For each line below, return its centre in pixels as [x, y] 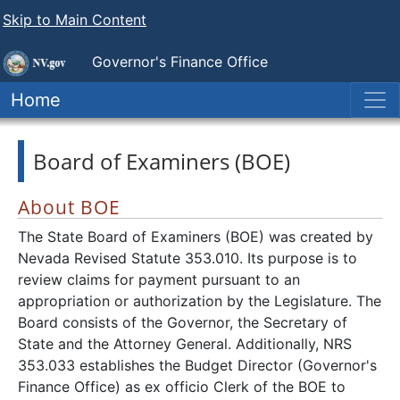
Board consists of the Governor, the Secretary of [183, 322]
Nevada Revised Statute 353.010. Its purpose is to [187, 258]
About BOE [69, 207]
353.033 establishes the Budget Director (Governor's [197, 365]
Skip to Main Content [75, 20]
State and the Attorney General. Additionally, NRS [185, 344]
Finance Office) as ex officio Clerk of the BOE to [182, 387]
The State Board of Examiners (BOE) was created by [196, 237]
